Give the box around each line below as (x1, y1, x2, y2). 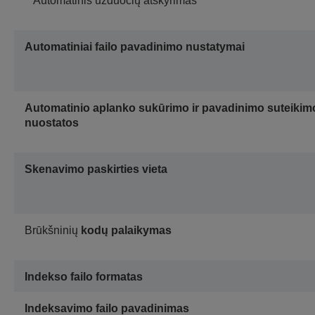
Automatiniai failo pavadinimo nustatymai (25, 41, 245, 53)
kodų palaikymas (81, 224, 172, 237)
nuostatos (25, 117, 79, 129)
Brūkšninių (25, 224, 81, 237)
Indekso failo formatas (25, 271, 143, 283)
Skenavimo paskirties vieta (25, 163, 167, 176)
